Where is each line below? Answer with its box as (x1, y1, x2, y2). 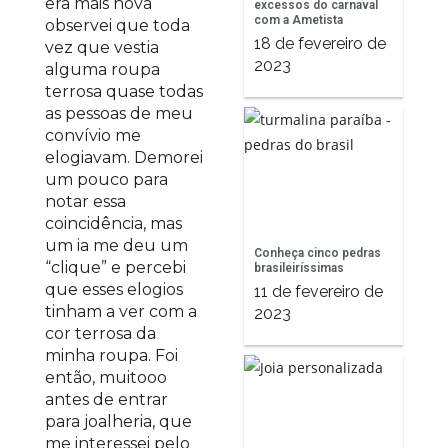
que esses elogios (45, 280, 183, 299)
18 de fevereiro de (254, 33, 386, 53)
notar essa (45, 192, 126, 211)
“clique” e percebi (45, 258, 186, 277)
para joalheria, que (45, 412, 192, 431)
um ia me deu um (45, 236, 188, 255)
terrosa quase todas (45, 82, 203, 101)
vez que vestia (45, 38, 159, 57)
